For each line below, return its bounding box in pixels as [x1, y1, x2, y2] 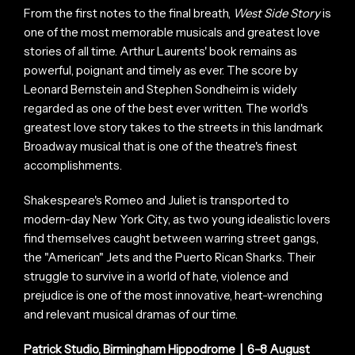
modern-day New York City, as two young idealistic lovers [24, 211, 330, 227]
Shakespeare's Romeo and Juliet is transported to [24, 192, 289, 208]
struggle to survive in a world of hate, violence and [24, 268, 288, 284]
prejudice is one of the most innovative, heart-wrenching [24, 287, 323, 303]
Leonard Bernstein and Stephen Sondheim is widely [24, 81, 297, 97]
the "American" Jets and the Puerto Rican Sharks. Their [24, 249, 315, 265]
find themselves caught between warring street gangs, [24, 230, 319, 246]
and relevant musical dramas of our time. [24, 306, 238, 322]
